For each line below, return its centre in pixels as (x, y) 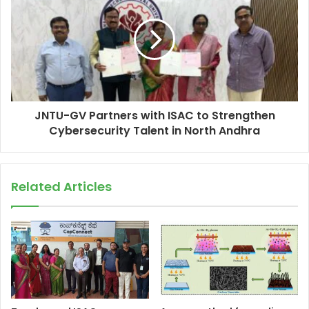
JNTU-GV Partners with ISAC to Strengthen (154, 115)
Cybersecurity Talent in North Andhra (154, 130)
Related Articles (61, 186)
